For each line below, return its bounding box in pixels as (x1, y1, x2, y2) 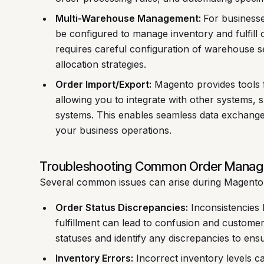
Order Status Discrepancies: (55, 202, 188, 214)
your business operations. (55, 124, 171, 137)
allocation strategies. (55, 58, 146, 71)
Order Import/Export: (55, 78, 151, 91)
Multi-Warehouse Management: (55, 12, 203, 25)
